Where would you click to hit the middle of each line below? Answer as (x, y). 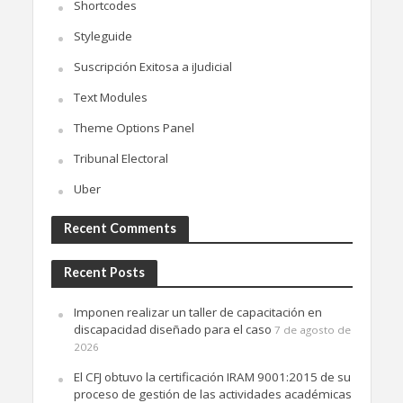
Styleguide (103, 36)
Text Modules (110, 97)
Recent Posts (104, 272)
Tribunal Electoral (121, 158)
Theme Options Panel (134, 127)
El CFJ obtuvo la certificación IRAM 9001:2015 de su (212, 376)
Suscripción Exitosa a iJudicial (152, 66)
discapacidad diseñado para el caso (172, 329)
